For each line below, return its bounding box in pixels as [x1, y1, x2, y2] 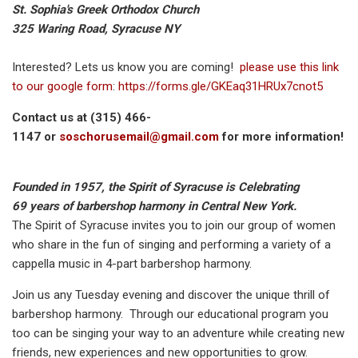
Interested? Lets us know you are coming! [12, 60, 240, 74]
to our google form [12, 79, 113, 93]
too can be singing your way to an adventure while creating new [12, 326, 344, 340]
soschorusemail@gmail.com [59, 129, 219, 144]
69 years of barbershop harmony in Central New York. [12, 199, 300, 213]
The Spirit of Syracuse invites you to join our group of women [12, 218, 336, 233]
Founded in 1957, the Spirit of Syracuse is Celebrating [12, 180, 300, 194]
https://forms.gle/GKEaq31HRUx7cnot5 [118, 79, 323, 93]
